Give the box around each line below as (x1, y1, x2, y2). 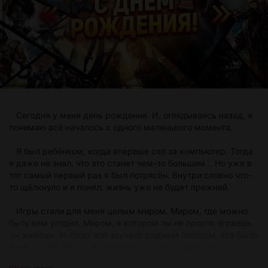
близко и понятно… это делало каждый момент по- (9, 242, 218, 252)
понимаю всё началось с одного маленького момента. (9, 122, 233, 132)
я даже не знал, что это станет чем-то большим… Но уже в (9, 158, 252, 168)
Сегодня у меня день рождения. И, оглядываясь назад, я (9, 110, 252, 120)
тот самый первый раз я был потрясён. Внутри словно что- (9, 170, 252, 180)
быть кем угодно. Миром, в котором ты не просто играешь (9, 218, 252, 228)
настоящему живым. (9, 254, 95, 264)
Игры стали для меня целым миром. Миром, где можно (9, 206, 248, 216)
